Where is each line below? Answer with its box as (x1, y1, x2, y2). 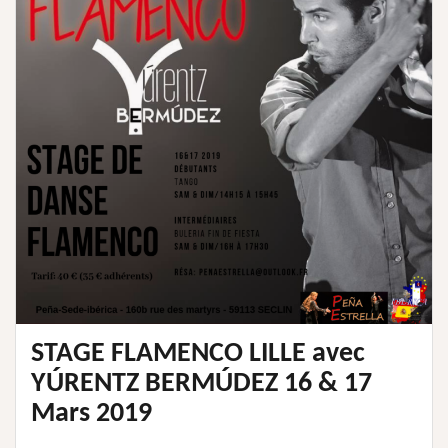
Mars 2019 (31, 399, 152, 428)
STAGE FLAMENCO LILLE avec (31, 339, 365, 368)
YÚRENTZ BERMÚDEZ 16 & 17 (31, 369, 372, 398)
